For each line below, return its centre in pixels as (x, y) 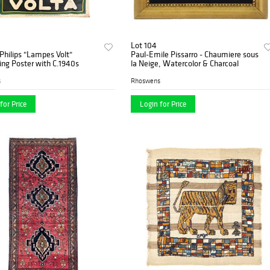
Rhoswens (146, 81)
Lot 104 (144, 46)
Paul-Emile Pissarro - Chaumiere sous (195, 55)
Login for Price (163, 104)
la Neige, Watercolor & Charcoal (185, 64)
